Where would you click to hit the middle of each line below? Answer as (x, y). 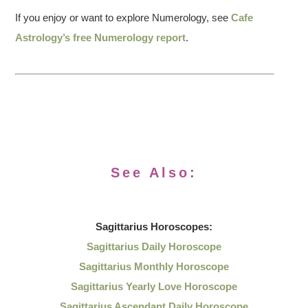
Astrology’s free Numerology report (101, 37)
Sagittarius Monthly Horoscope (154, 266)
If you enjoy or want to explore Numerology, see (123, 18)
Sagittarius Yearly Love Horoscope (154, 286)
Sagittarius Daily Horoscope (154, 246)
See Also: (154, 173)
